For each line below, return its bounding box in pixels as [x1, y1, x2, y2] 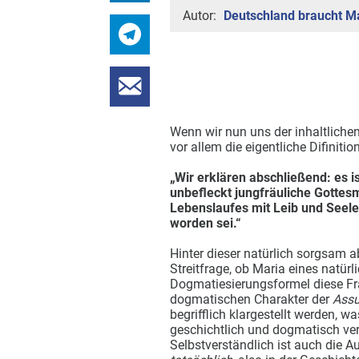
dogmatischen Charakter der [169, 292, 333, 307]
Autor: [182, 8, 220, 23]
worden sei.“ [169, 216, 241, 231]
